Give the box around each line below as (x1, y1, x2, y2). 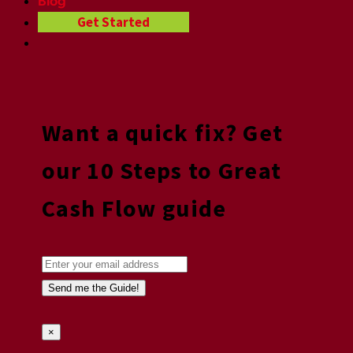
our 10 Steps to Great (42, 155, 282, 186)
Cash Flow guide (42, 193, 227, 224)
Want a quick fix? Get (42, 117, 284, 148)
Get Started (77, 13, 150, 32)
